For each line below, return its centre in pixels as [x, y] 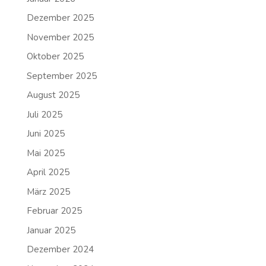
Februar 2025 [54, 211]
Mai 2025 [45, 153]
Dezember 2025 [60, 18]
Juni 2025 [45, 134]
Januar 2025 [51, 230]
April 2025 [48, 172]
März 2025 [48, 191]
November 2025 [60, 37]
